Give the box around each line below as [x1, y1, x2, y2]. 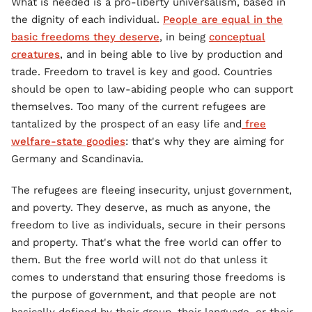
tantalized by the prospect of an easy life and [11, 118, 242, 130]
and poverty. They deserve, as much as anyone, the [11, 201, 271, 214]
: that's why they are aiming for [125, 135, 284, 148]
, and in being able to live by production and [60, 48, 283, 61]
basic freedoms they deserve [11, 31, 159, 43]
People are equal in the [163, 13, 283, 26]
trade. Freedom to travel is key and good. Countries [11, 65, 272, 78]
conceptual [209, 31, 265, 43]
